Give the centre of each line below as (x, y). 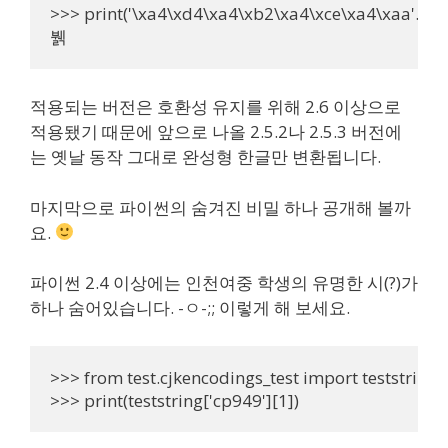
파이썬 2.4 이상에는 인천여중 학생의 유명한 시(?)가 (224, 282)
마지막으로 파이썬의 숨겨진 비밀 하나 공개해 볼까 (220, 207)
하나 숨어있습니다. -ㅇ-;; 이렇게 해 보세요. (190, 307)
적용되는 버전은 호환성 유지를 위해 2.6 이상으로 (215, 106)
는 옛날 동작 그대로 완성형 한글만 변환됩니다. (205, 156)
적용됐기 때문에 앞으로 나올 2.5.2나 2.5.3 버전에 (216, 131)
